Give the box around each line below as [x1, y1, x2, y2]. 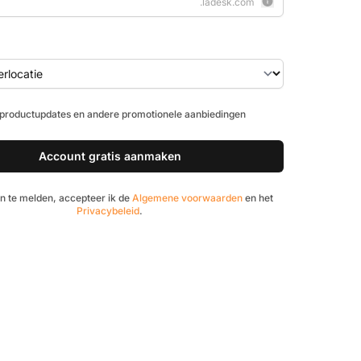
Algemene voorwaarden [131, 191, 243, 204]
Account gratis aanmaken [38, 148, 181, 163]
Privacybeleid [77, 204, 139, 217]
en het [242, 191, 273, 204]
